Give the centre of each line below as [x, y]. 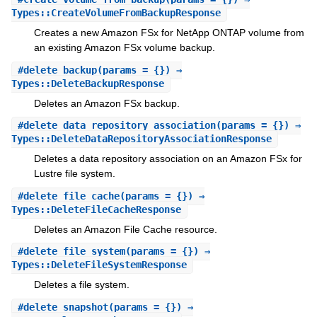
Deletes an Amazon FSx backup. [106, 103]
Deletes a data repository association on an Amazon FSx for [168, 159]
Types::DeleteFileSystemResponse [99, 265]
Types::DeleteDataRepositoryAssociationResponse [141, 139]
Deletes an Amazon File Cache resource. [125, 229]
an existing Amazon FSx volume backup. [124, 48]
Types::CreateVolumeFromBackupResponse [116, 13]
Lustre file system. [74, 174]
